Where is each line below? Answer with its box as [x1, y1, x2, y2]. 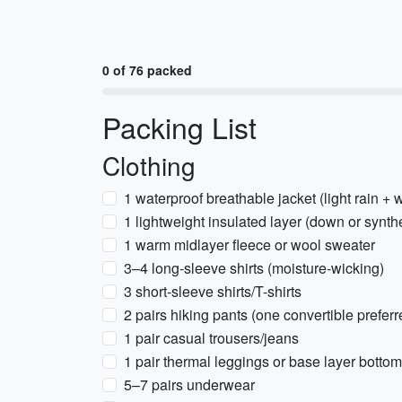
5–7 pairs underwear [124, 374, 255, 395]
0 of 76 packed [102, 61, 192, 79]
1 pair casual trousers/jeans [124, 328, 299, 348]
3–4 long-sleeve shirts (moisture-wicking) [124, 258, 384, 278]
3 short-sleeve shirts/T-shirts [124, 281, 301, 301]
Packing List [102, 106, 257, 147]
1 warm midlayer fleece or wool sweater [124, 234, 375, 255]
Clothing [102, 147, 196, 183]
